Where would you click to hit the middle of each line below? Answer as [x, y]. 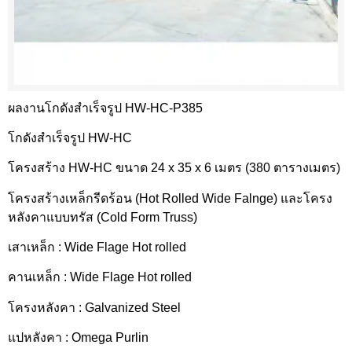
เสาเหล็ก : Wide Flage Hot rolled [99, 247]
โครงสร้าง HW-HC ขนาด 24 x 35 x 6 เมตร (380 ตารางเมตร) [174, 168]
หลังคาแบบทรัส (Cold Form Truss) [103, 217]
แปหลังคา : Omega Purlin [80, 338]
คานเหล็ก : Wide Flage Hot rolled [101, 277]
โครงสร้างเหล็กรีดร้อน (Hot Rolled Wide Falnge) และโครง [170, 198]
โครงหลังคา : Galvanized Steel [96, 307]
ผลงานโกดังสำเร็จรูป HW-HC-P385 [105, 108]
